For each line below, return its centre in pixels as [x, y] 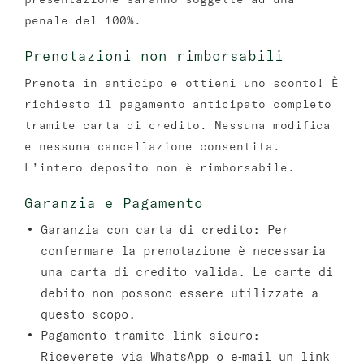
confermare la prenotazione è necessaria [183, 251]
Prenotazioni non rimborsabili [154, 56]
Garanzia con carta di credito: [150, 230]
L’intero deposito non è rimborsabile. [160, 167]
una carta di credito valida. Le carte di [187, 272]
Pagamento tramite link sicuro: [150, 335]
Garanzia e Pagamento [114, 203]
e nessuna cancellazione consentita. [152, 146]
